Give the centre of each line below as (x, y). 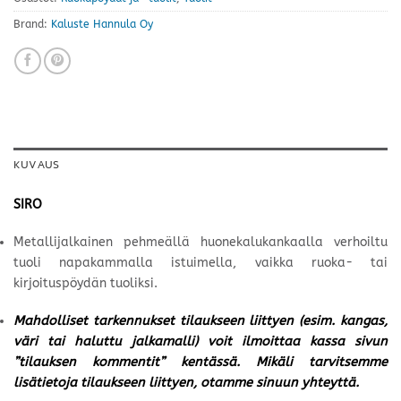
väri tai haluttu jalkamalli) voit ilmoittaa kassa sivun (200, 341)
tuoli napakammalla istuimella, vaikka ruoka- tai (200, 262)
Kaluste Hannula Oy (102, 25)
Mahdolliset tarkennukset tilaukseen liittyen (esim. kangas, (200, 320)
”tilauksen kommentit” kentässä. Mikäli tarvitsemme (200, 362)
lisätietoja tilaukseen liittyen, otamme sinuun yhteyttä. (186, 382)
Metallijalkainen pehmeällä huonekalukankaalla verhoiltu (200, 242)
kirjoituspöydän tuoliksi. (85, 283)
